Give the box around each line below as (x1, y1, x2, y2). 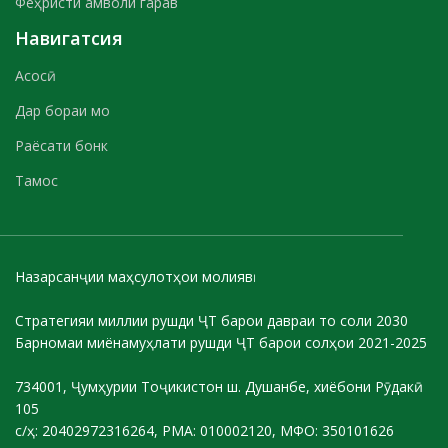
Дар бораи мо (15, 101, 110, 120)
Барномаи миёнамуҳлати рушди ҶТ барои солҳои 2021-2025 (15, 333, 427, 352)
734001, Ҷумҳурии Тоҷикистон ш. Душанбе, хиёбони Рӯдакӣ (15, 377, 414, 396)
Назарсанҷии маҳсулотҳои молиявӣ (15, 267, 253, 286)
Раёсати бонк (15, 136, 108, 155)
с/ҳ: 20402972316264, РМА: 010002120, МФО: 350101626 (15, 421, 394, 440)
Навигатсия (15, 26, 123, 50)
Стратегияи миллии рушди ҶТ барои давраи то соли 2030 (15, 311, 408, 330)
